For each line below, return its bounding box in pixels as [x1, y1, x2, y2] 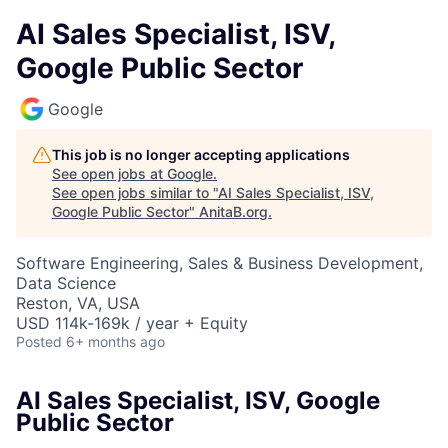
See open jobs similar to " [52, 184, 218, 201]
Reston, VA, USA [16, 293, 140, 313]
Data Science [16, 273, 116, 293]
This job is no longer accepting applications [52, 146, 350, 163]
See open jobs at [52, 165, 167, 182]
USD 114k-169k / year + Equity [16, 313, 248, 333]
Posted [16, 333, 62, 350]
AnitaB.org [199, 203, 268, 220]
